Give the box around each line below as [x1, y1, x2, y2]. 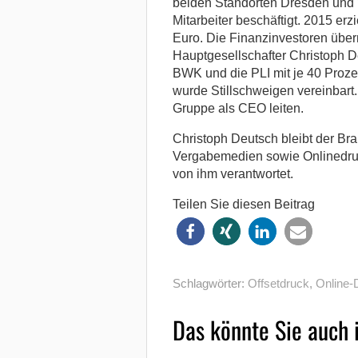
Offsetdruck [247, 276, 309, 290]
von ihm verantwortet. [172, 166, 293, 181]
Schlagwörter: [172, 276, 248, 290]
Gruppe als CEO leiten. [172, 101, 304, 115]
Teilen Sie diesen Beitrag [172, 197, 315, 211]
